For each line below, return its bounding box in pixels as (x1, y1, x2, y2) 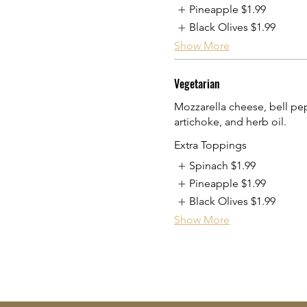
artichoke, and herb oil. (174, 114, 286, 128)
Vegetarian (174, 75, 220, 92)
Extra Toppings (174, 138, 247, 151)
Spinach (189, 158, 229, 172)
